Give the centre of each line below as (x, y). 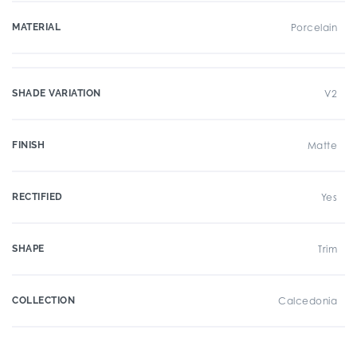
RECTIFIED (37, 197)
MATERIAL (36, 27)
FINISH (28, 145)
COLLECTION (43, 300)
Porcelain (314, 27)
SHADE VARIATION (57, 93)
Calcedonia (308, 301)
